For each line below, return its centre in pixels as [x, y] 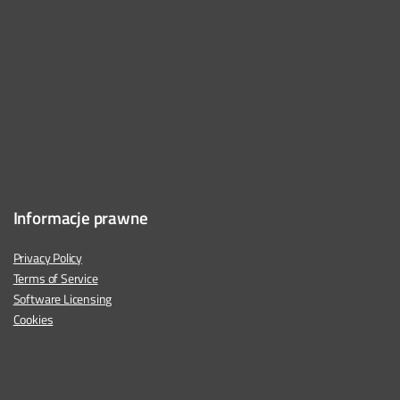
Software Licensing [62, 300]
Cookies [33, 320]
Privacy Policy [48, 258]
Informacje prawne [80, 218]
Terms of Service [55, 279]
